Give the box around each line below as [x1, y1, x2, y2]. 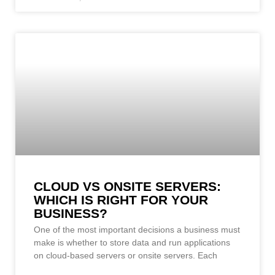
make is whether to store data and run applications [34, 237, 230, 247]
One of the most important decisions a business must [34, 224, 240, 234]
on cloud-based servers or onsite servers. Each [34, 250, 217, 260]
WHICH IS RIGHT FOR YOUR [34, 192, 208, 207]
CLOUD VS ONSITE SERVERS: [34, 179, 221, 193]
